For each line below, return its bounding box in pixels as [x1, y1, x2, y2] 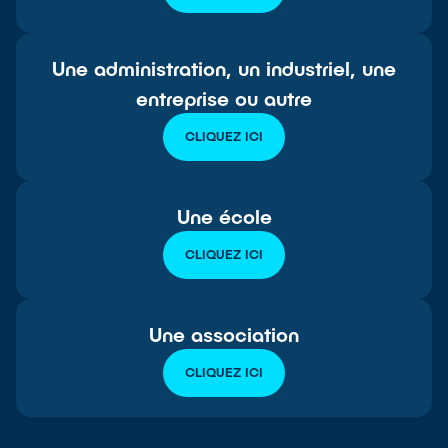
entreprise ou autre [136, 85, 312, 110]
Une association [149, 321, 299, 346]
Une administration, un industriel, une [52, 55, 396, 80]
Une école [176, 203, 272, 228]
